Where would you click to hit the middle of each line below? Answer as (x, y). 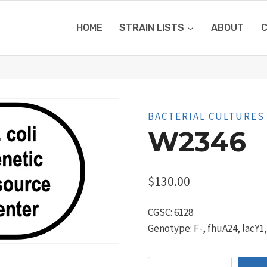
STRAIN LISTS (152, 28)
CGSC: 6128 (170, 212)
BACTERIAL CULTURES (206, 116)
